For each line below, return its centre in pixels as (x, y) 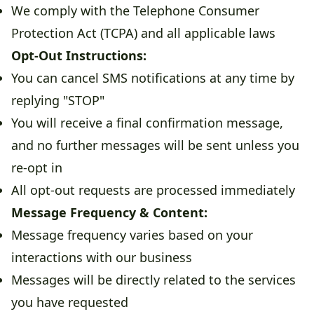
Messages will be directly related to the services (153, 280)
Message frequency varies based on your (132, 235)
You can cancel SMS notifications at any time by (153, 78)
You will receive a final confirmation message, (147, 123)
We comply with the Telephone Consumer (135, 11)
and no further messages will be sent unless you (155, 145)
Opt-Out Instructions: (79, 56)
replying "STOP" (58, 101)
